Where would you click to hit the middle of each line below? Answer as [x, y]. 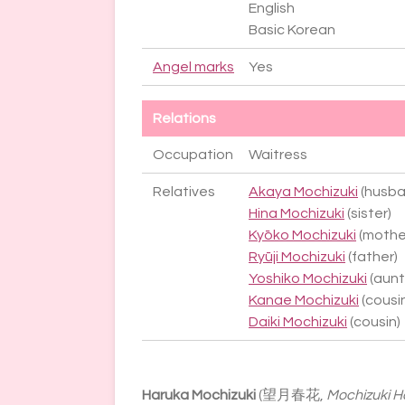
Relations [184, 119]
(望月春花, [291, 396]
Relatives [184, 192]
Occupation [193, 155]
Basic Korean [292, 30]
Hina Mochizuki [297, 214]
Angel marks [193, 67]
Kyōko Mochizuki [302, 235]
